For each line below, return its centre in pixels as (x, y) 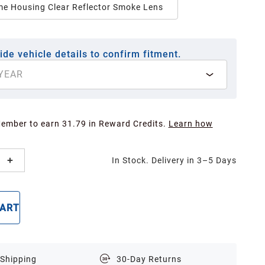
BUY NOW (43, 208)
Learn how (190, 124)
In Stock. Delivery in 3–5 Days (174, 160)
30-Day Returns (149, 259)
